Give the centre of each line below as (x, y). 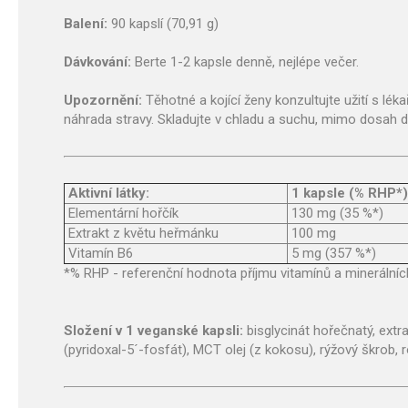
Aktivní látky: (109, 193)
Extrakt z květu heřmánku (142, 233)
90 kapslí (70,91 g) (165, 24)
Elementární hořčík (122, 213)
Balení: (87, 24)
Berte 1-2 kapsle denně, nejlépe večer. (247, 62)
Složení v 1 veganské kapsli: (155, 331)
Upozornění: (105, 100)
